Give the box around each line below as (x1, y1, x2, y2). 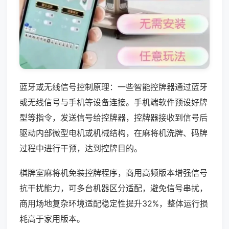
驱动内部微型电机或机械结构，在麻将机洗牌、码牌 (19, 127, 208, 138)
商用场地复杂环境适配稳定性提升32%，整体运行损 (19, 198, 208, 209)
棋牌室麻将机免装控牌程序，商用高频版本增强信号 (19, 167, 208, 178)
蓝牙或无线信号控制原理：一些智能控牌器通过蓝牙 (19, 81, 208, 92)
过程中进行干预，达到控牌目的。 (19, 143, 142, 153)
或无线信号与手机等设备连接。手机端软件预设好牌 (19, 97, 208, 107)
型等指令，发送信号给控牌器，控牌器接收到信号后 (19, 112, 208, 123)
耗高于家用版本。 (19, 213, 85, 224)
